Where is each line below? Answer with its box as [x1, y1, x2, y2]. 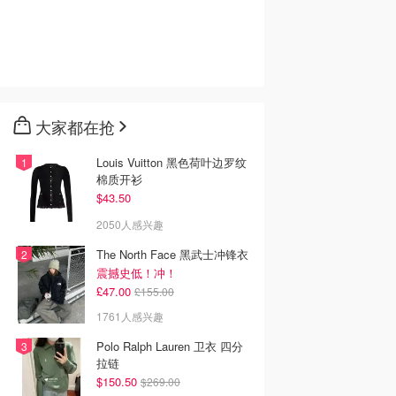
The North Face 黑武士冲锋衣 [96, 246, 248, 263]
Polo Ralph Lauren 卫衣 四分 [96, 338, 194, 354]
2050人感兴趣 [96, 217, 164, 232]
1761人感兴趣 [96, 308, 164, 324]
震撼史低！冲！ [96, 264, 177, 281]
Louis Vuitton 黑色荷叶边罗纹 [96, 154, 247, 171]
